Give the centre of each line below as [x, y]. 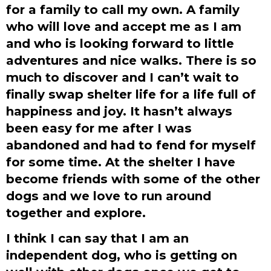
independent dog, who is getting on [122, 255]
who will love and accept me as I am [124, 26]
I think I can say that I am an [97, 238]
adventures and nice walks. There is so [131, 60]
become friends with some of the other [133, 178]
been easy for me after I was [99, 128]
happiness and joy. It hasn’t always [119, 111]
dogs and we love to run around [109, 195]
